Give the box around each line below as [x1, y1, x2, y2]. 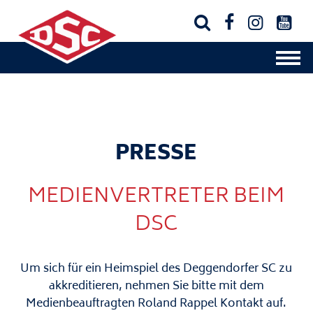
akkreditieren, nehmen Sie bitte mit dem [48, 277, 264, 296]
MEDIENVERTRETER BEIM [28, 180, 285, 215]
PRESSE [115, 137, 198, 173]
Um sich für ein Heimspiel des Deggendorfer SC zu [20, 259, 293, 279]
